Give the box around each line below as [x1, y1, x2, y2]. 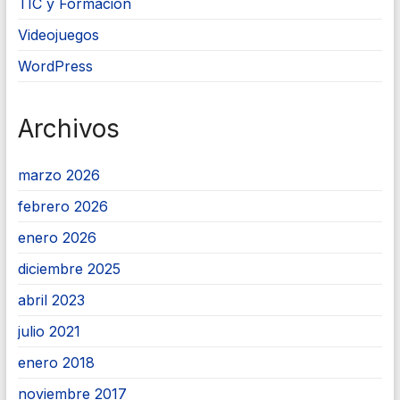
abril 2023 [17, 291, 85, 309]
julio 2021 [17, 322, 80, 340]
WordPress [17, 57, 93, 75]
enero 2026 [17, 229, 96, 246]
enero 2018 [17, 354, 95, 371]
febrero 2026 [17, 197, 108, 215]
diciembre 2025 [17, 260, 121, 278]
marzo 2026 [17, 166, 100, 184]
